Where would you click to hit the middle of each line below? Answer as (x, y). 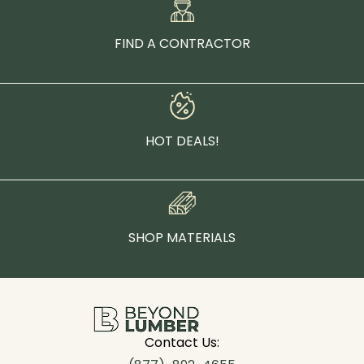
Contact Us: (182, 342)
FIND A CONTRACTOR (182, 43)
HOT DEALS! (182, 141)
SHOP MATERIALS (182, 238)
